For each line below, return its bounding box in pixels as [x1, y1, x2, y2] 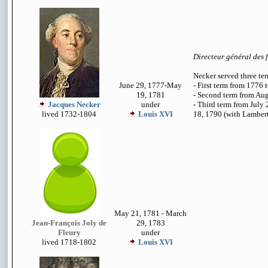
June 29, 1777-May [119, 81, 182, 90]
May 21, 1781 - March [114, 209, 187, 218]
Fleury [57, 228, 81, 237]
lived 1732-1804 [42, 109, 96, 118]
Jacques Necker [48, 100, 100, 109]
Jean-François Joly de [32, 218, 106, 227]
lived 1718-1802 [42, 237, 96, 246]
